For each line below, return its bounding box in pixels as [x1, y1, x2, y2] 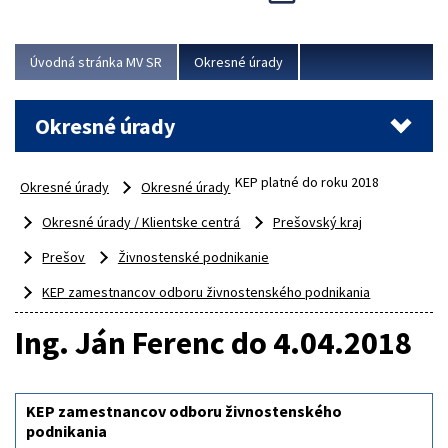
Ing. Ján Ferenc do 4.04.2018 [15, 323, 412, 364]
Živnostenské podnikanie [117, 248, 269, 267]
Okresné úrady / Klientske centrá [42, 213, 241, 232]
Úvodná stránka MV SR [30, 53, 162, 72]
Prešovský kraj [272, 213, 362, 232]
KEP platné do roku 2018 [235, 173, 380, 192]
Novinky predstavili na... [21, 10, 181, 31]
